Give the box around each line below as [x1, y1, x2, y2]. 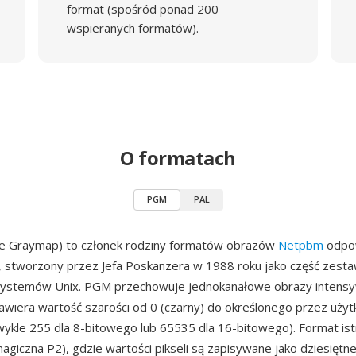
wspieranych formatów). [66, 20, 199, 36]
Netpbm [278, 237, 323, 253]
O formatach [120, 145, 236, 171]
